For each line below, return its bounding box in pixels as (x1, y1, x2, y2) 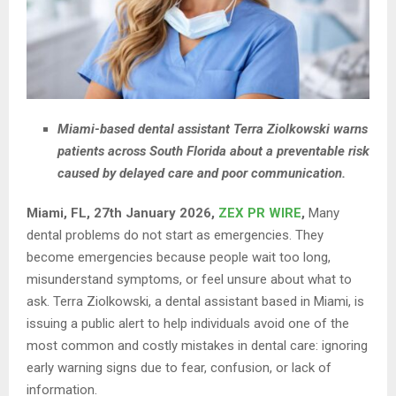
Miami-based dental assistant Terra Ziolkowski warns (57, 121, 368, 138)
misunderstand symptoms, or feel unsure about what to (27, 271, 352, 288)
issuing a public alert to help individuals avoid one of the (27, 316, 349, 332)
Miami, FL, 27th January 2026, (27, 205, 218, 222)
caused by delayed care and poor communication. (57, 165, 346, 182)
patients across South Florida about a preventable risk (57, 143, 369, 160)
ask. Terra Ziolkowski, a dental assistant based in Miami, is (27, 293, 364, 310)
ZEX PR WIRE (218, 205, 301, 222)
